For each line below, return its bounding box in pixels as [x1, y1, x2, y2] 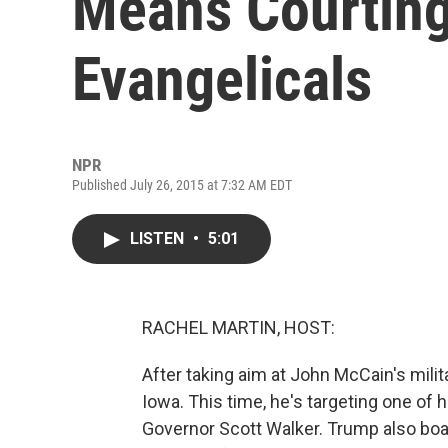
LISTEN [130, 229, 188, 248]
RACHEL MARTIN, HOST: [142, 317, 335, 338]
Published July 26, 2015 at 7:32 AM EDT [72, 177, 292, 193]
